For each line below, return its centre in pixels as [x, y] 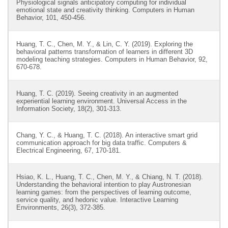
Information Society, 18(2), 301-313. [69, 109]
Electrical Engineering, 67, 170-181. [69, 150]
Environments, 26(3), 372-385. [61, 207]
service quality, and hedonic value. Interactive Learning [97, 200]
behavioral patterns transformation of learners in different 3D [105, 52]
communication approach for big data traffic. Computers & [102, 143]
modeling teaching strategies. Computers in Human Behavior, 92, [112, 59]
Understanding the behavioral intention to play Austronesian [104, 184]
